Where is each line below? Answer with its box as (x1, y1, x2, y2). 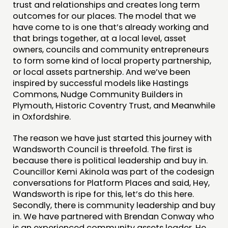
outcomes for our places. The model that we (13, 10, 196, 22)
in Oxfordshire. (13, 111, 71, 123)
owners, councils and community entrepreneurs (13, 44, 209, 55)
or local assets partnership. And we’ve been (13, 66, 190, 78)
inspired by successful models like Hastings (13, 77, 188, 89)
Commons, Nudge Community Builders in (13, 89, 183, 100)
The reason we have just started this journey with (13, 132, 212, 145)
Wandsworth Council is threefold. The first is (13, 144, 192, 156)
